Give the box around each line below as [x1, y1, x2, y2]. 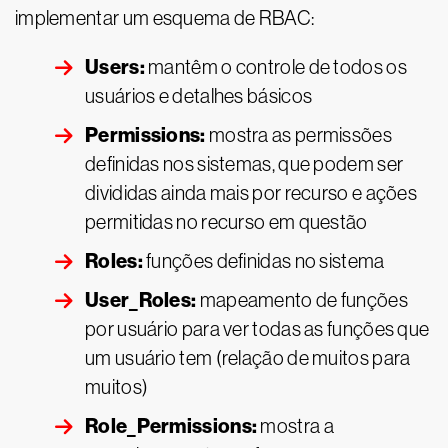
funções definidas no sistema [142, 250, 385, 272]
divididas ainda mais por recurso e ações [85, 182, 417, 204]
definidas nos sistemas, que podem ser [85, 153, 404, 175]
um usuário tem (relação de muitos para [85, 347, 411, 369]
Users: [85, 55, 145, 79]
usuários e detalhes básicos [85, 85, 313, 107]
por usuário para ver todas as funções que [85, 318, 430, 340]
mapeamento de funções [196, 289, 408, 311]
